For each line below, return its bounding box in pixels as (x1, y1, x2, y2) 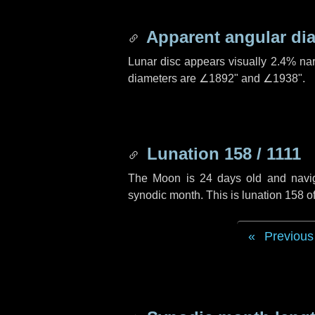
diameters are (128, 72, 199, 84)
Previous (264, 229, 314, 243)
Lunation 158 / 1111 (142, 144, 301, 163)
